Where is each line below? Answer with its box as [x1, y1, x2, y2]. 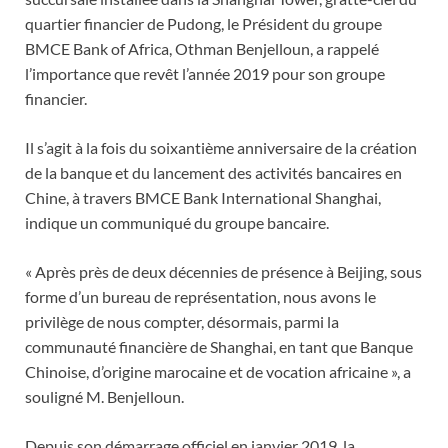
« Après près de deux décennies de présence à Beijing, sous [25, 262, 422, 282]
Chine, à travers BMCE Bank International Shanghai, [25, 188, 381, 208]
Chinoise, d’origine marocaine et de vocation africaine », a [25, 362, 411, 382]
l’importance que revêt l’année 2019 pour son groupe [25, 64, 385, 84]
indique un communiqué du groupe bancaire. [25, 213, 329, 233]
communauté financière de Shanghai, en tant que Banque [25, 337, 413, 357]
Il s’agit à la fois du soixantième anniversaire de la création [25, 138, 417, 158]
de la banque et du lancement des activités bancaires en [25, 163, 402, 183]
